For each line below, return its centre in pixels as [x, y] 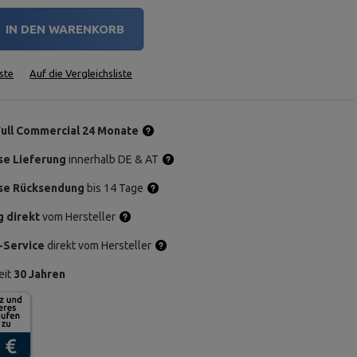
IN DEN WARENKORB [65, 29]
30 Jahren [40, 274]
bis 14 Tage [114, 188]
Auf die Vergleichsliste [81, 73]
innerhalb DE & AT [113, 159]
